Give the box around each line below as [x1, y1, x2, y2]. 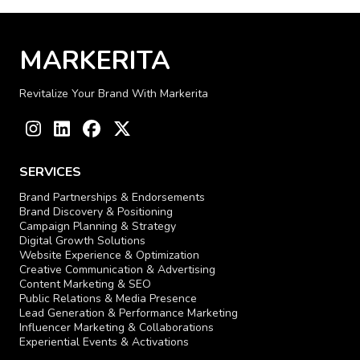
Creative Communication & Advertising [19, 262, 215, 278]
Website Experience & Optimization [19, 247, 199, 264]
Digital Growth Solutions [19, 233, 145, 249]
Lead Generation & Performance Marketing [19, 305, 238, 321]
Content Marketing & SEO [19, 276, 151, 292]
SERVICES [19, 163, 81, 182]
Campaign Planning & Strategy [19, 219, 176, 235]
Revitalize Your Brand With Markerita [19, 86, 208, 102]
